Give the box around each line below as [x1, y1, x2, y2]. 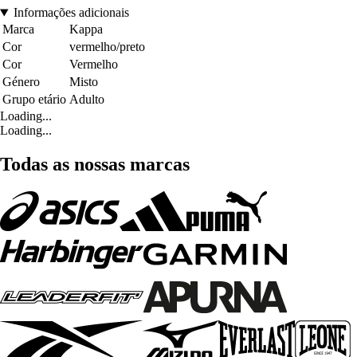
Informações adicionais [13, 6, 129, 20]
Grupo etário [2, 92, 66, 107]
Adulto [69, 92, 104, 107]
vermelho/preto [69, 40, 145, 54]
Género [2, 75, 40, 89]
